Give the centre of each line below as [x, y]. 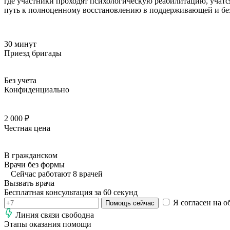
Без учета [20, 80]
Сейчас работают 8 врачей [57, 174]
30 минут [20, 44]
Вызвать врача [29, 183]
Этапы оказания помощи [48, 224]
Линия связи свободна [55, 215]
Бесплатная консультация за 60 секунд [71, 192]
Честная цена [27, 128]
